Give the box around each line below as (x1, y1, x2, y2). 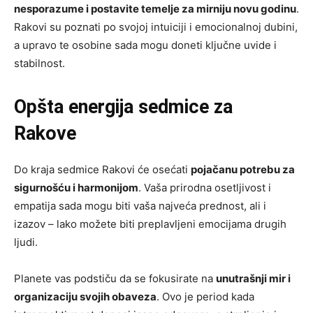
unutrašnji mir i (216, 272, 291, 286)
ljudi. (14, 235, 38, 249)
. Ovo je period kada (156, 290, 254, 304)
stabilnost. (14, 57, 65, 71)
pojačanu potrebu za (191, 163, 295, 177)
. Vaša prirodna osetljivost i (138, 181, 271, 195)
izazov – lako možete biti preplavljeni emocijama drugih (14, 217, 286, 231)
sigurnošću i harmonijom (14, 181, 138, 195)
